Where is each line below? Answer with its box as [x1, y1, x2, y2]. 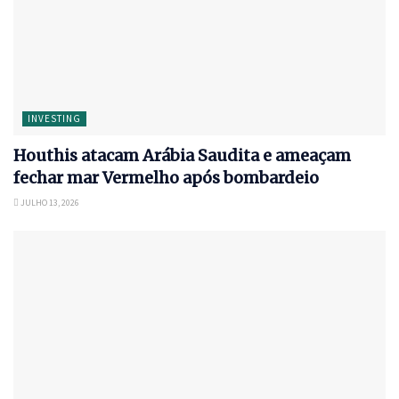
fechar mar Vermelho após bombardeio [13, 167, 319, 189]
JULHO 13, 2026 [19, 197, 79, 209]
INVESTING [28, 112, 81, 126]
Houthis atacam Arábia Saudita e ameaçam [13, 145, 351, 167]
